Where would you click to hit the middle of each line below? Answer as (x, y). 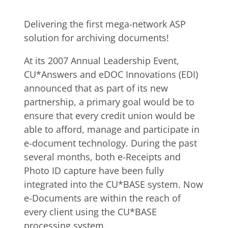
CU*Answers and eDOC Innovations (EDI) (111, 74)
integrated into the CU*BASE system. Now (113, 184)
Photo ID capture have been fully (94, 170)
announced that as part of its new (96, 88)
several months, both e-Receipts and (102, 157)
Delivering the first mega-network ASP (105, 24)
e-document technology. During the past (110, 143)
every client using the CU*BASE (90, 212)
